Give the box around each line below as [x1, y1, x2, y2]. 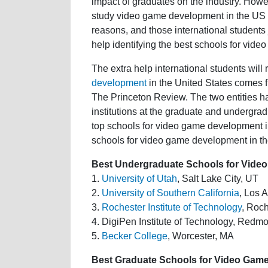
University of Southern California [102, 187, 239, 198]
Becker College [102, 230, 167, 241]
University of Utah [102, 173, 177, 184]
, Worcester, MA [167, 230, 234, 241]
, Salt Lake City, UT [177, 173, 258, 184]
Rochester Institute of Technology [102, 202, 242, 212]
